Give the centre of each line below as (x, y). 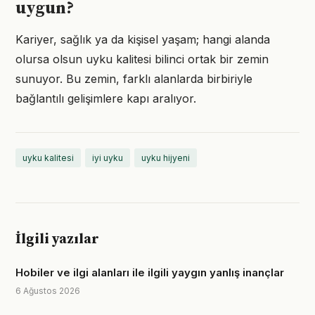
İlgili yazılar (57, 239)
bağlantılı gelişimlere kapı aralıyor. (106, 98)
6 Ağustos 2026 (48, 291)
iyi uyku (108, 158)
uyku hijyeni (166, 158)
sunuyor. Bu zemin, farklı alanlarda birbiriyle (134, 79)
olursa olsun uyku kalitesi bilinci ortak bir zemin (142, 59)
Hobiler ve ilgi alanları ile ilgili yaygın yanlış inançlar (150, 272)
